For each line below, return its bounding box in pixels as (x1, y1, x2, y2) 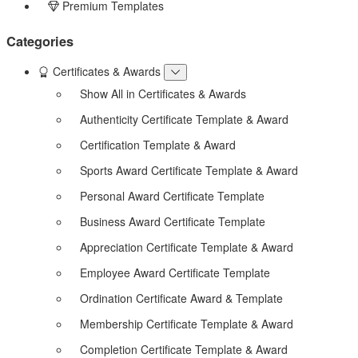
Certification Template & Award (80, 136, 236, 153)
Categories (6, 31, 74, 50)
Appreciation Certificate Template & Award (80, 238, 293, 255)
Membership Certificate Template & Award (80, 315, 293, 332)
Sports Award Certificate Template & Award (80, 161, 298, 178)
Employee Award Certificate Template (80, 264, 270, 280)
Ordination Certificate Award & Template (80, 289, 283, 306)
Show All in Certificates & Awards (80, 85, 246, 101)
